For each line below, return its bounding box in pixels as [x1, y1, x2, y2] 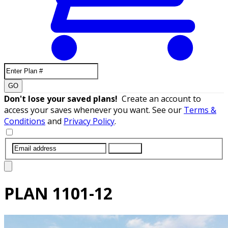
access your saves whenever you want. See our [4, 104, 184, 116]
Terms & [184, 104, 216, 116]
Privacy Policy [64, 115, 115, 127]
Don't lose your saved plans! [4, 93, 122, 104]
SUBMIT [112, 144, 138, 152]
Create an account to [122, 93, 201, 104]
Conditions [4, 115, 45, 127]
